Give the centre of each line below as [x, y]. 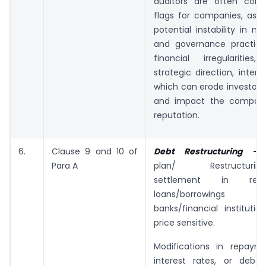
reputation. [177, 115]
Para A [65, 165]
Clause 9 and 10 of [95, 151]
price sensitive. [184, 222]
